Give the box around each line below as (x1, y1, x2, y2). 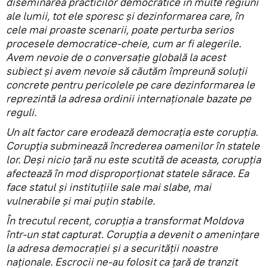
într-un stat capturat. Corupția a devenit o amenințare (6, 227, 259, 241)
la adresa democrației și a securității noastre (6, 240, 218, 255)
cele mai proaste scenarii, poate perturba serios (6, 22, 234, 36)
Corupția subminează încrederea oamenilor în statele (6, 138, 260, 153)
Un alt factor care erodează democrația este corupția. (6, 124, 258, 139)
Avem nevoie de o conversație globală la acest (6, 50, 226, 64)
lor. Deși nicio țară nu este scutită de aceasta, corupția (6, 152, 261, 166)
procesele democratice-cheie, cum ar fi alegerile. (6, 36, 241, 50)
